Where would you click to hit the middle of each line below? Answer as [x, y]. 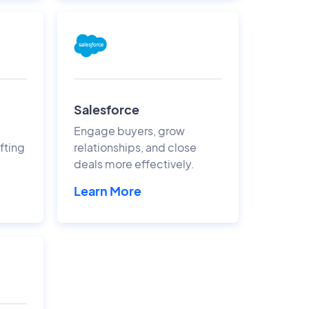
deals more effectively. [134, 163]
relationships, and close [135, 147]
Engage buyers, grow [129, 130]
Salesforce [106, 109]
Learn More [107, 190]
